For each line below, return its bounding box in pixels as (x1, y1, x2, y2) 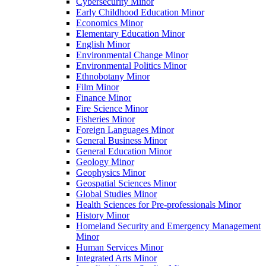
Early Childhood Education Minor (76, 7, 204, 17)
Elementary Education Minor (76, 28, 185, 39)
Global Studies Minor (76, 188, 157, 199)
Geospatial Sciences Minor (76, 178, 176, 188)
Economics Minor (76, 17, 143, 28)
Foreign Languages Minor (76, 124, 174, 135)
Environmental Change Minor (76, 49, 188, 60)
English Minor (76, 39, 130, 49)
